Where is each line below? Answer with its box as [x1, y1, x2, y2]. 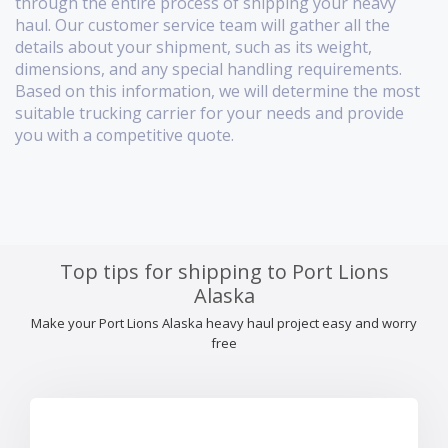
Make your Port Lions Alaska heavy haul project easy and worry [31, 314, 417, 333]
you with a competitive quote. [15, 124, 234, 147]
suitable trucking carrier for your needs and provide [15, 102, 404, 125]
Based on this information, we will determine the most [15, 80, 420, 103]
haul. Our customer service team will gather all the [15, 14, 390, 37]
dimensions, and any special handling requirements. [15, 58, 402, 81]
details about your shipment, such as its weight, [15, 36, 372, 59]
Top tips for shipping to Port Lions [59, 258, 389, 286]
